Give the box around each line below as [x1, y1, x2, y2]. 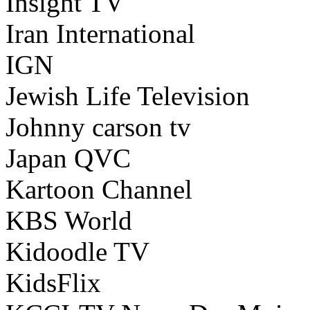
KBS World [6, 206, 132, 236]
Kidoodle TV [6, 237, 149, 267]
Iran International [6, 19, 195, 49]
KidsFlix [6, 268, 108, 298]
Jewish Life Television [6, 81, 250, 111]
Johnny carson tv [6, 112, 191, 143]
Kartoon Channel [6, 174, 192, 205]
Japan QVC [6, 143, 131, 174]
